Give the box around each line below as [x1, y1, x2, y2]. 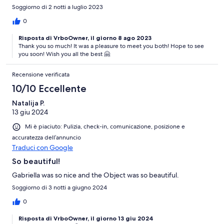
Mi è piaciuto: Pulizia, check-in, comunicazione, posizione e [25, 122, 185, 131]
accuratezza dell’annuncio [12, 133, 81, 141]
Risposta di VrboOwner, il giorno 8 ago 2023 [18, 34, 151, 42]
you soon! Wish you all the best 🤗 [18, 50, 110, 58]
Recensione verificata [12, 70, 69, 79]
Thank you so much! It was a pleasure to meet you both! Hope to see [18, 42, 204, 50]
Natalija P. [12, 98, 44, 108]
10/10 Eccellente [12, 82, 86, 95]
